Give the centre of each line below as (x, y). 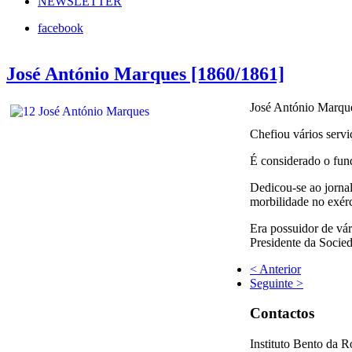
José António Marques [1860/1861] (145, 73)
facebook (60, 27)
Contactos (282, 313)
